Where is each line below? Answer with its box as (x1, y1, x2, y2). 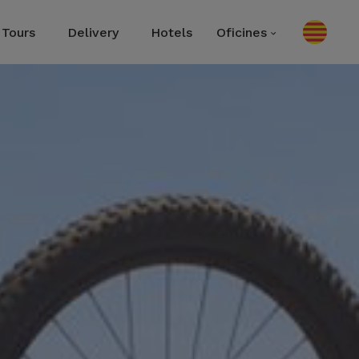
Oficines (216, 24, 267, 40)
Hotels (151, 24, 192, 40)
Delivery (67, 24, 119, 40)
